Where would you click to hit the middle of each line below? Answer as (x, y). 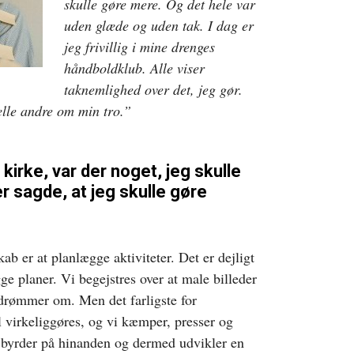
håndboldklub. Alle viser (134, 68)
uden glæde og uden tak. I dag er (159, 25)
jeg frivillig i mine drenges (139, 46)
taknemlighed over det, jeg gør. (153, 89)
